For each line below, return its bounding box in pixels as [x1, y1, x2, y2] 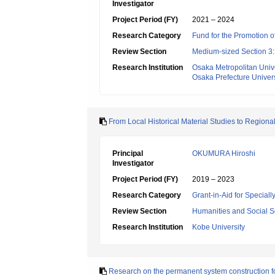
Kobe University [192, 223, 245, 231]
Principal [112, 149, 143, 158]
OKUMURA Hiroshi [192, 149, 255, 158]
